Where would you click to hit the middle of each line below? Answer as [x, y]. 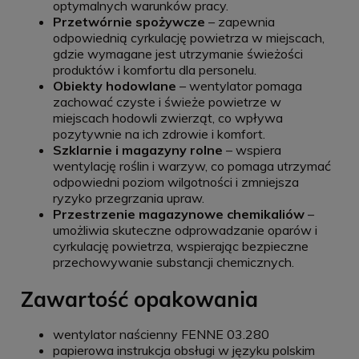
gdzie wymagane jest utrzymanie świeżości [178, 53]
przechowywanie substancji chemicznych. [173, 262]
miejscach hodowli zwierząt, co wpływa [168, 117]
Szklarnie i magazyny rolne [138, 149]
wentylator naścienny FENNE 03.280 [161, 335]
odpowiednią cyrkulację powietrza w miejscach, [189, 37]
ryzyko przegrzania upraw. [129, 198]
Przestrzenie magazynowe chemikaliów [179, 214]
